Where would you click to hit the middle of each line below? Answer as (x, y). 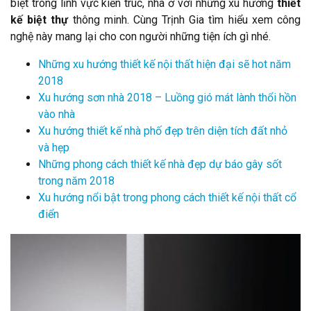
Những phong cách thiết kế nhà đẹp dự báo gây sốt (160, 164)
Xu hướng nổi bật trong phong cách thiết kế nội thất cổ (167, 197)
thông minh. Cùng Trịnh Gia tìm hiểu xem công (187, 19)
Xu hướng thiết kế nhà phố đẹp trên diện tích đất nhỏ (163, 131)
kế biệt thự (40, 19)
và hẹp (54, 147)
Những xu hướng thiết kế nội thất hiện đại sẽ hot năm (165, 64)
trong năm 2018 (76, 180)
